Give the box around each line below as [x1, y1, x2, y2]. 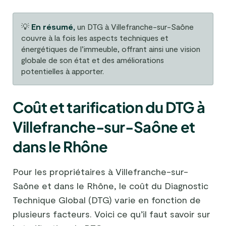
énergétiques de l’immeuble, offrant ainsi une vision [21, 44, 200, 54]
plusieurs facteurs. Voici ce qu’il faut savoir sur [13, 208, 210, 220]
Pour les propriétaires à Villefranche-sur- [13, 166, 188, 178]
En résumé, [31, 22, 75, 32]
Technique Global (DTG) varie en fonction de [13, 194, 201, 206]
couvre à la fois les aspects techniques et [21, 33, 168, 43]
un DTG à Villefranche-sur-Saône [75, 22, 194, 32]
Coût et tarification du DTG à [13, 98, 205, 117]
